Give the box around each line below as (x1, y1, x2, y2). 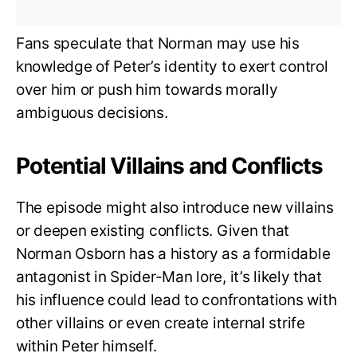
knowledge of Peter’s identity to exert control (16, 57, 328, 76)
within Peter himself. (16, 336, 157, 355)
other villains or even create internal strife (16, 313, 305, 332)
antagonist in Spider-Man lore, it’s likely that (16, 267, 322, 286)
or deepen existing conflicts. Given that (16, 221, 290, 240)
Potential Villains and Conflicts (16, 151, 323, 179)
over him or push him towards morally (16, 80, 278, 99)
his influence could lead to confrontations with (16, 290, 337, 309)
